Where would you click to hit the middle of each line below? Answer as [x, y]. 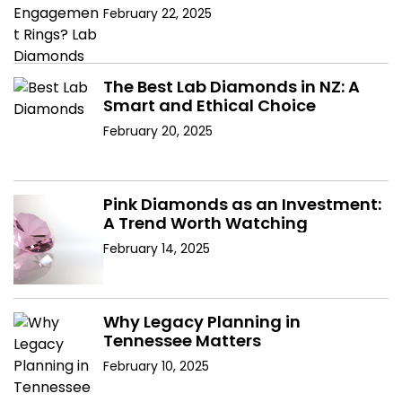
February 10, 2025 [156, 367]
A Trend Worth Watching [205, 223]
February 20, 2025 [158, 131]
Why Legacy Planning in [202, 322]
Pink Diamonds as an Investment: [242, 205]
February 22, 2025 [157, 14]
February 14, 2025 [157, 249]
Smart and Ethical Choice [210, 106]
